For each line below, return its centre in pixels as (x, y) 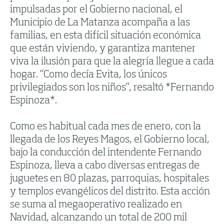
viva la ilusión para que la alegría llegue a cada (112, 62)
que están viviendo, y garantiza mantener (103, 49)
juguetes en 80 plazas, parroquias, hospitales (109, 179)
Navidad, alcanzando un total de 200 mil (98, 218)
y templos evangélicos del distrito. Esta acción (110, 192)
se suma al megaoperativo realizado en (96, 205)
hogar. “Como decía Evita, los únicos (88, 75)
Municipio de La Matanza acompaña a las (100, 23)
